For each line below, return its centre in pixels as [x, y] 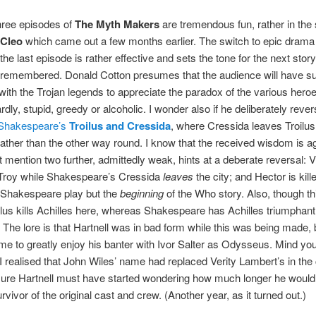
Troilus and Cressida [120, 125]
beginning [141, 193]
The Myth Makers [117, 24]
